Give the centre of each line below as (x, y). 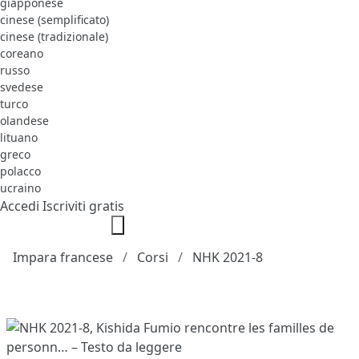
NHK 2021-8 (228, 257)
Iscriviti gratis (83, 206)
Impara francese (63, 257)
